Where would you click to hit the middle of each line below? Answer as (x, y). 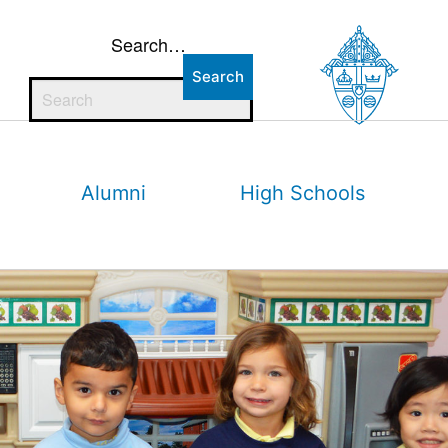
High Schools (303, 192)
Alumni (114, 192)
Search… (148, 44)
